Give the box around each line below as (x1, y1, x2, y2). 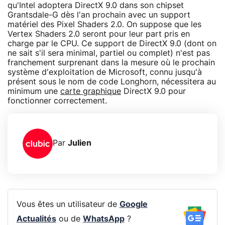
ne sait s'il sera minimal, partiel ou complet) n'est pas (8, 49, 210, 57)
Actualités (16, 215, 56, 223)
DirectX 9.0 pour (121, 87, 186, 95)
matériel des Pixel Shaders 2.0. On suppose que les (8, 20, 201, 29)
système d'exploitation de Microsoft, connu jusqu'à (8, 68, 202, 76)
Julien (68, 139, 91, 148)
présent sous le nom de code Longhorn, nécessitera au (8, 77, 216, 86)
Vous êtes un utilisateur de (16, 200, 120, 209)
